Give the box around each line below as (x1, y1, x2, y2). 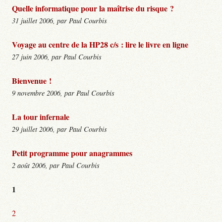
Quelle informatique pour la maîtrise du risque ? (12, 2, 174, 14)
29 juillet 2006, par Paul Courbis (12, 124, 107, 134)
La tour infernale (12, 111, 69, 122)
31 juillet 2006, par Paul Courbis (12, 15, 107, 25)
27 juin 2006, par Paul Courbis (12, 52, 102, 61)
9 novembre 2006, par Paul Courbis (12, 88, 114, 98)
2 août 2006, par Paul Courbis (12, 160, 100, 170)
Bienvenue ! (12, 74, 52, 86)
